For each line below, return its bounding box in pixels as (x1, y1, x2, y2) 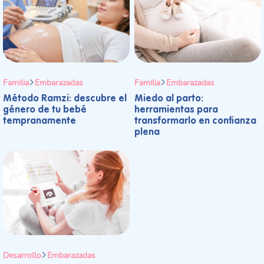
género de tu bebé (3, 105, 87, 115)
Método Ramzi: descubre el (3, 94, 127, 104)
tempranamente (3, 117, 76, 127)
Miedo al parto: (134, 94, 203, 104)
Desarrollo (3, 250, 41, 260)
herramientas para (134, 105, 218, 115)
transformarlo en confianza (134, 117, 256, 127)
